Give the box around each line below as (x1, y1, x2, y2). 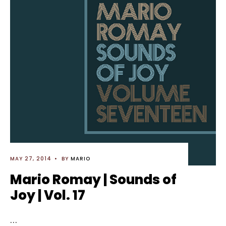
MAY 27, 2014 (10, 155, 51, 162)
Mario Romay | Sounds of (10, 171, 177, 189)
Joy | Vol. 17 (10, 186, 85, 204)
